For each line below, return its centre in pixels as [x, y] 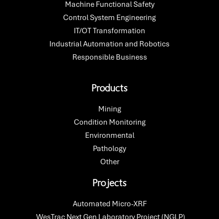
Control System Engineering [109, 18]
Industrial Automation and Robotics [109, 44]
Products [109, 88]
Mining [109, 109]
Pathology [109, 149]
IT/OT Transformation [109, 31]
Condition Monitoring [109, 122]
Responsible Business [109, 57]
